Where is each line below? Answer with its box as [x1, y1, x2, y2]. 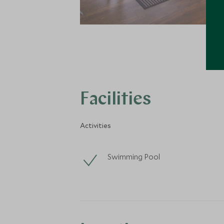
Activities [80, 121, 111, 130]
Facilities [80, 91, 151, 109]
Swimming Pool [107, 151, 160, 161]
